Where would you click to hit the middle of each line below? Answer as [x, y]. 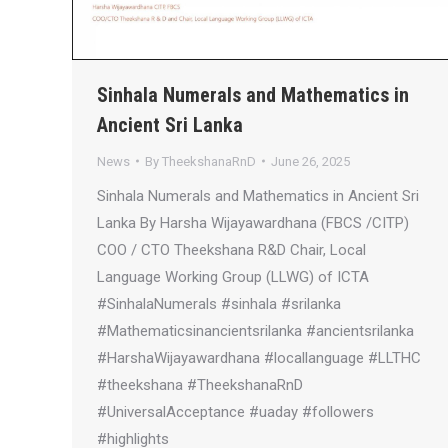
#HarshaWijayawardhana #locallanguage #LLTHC [259, 357]
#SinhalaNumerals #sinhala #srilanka [219, 303]
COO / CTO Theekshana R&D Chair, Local [231, 249]
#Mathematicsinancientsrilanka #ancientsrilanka [255, 330]
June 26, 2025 [310, 161]
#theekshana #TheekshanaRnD [200, 384]
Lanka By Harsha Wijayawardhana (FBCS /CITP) [253, 222]
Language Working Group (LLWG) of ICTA [233, 276]
